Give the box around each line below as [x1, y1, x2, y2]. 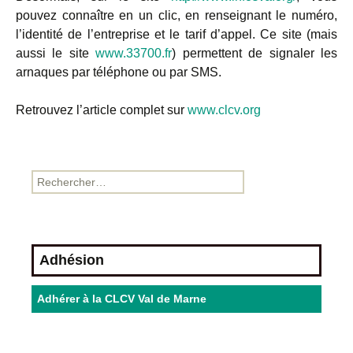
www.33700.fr [95, 46, 173, 60]
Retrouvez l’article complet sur [16, 102, 188, 117]
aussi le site [16, 46, 96, 60]
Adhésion [39, 251, 104, 268]
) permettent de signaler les [172, 46, 338, 60]
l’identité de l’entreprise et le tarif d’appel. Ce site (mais [16, 27, 337, 41]
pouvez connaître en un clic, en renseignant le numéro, [16, 8, 337, 22]
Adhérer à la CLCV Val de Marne [37, 292, 206, 305]
